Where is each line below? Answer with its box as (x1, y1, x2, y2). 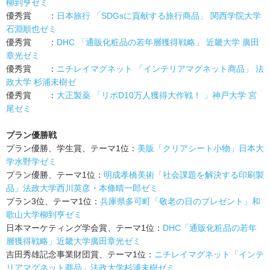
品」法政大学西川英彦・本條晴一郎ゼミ (6, 183, 158, 193)
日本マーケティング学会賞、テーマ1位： (6, 222, 163, 233)
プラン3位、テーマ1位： (6, 196, 100, 206)
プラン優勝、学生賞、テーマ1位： (6, 143, 137, 153)
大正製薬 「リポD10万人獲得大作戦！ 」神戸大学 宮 (57, 90, 257, 100)
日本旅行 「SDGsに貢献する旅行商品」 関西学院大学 (57, 10, 261, 20)
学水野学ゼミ (6, 156, 57, 166)
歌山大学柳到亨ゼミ (6, 209, 82, 219)
